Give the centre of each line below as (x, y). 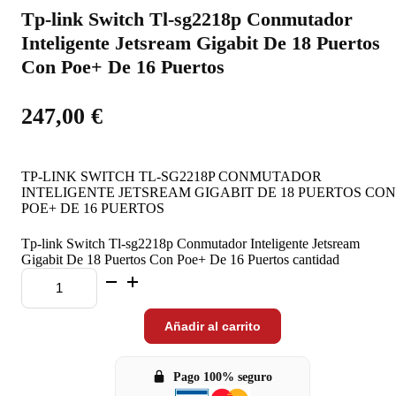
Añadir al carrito (212, 326)
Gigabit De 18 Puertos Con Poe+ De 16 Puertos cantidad (180, 259)
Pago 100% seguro (223, 377)
